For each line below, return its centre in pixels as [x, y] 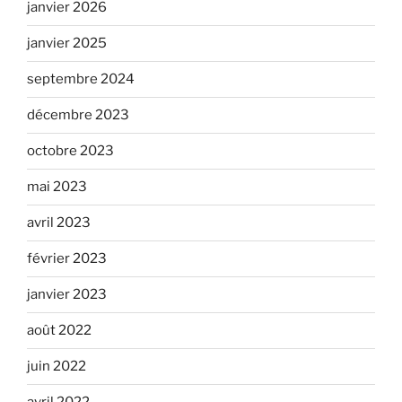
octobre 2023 [70, 151]
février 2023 [67, 259]
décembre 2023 [78, 115]
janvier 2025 [67, 44]
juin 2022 [57, 367]
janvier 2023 [67, 295]
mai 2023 [57, 187]
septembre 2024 [81, 79]
